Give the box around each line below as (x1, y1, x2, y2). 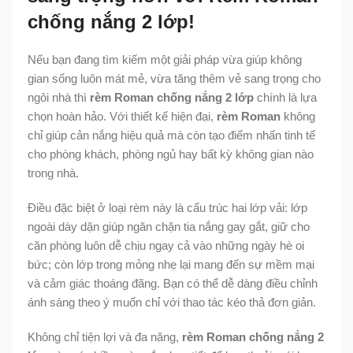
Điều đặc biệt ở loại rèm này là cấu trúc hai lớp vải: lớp (28, 201, 307, 215)
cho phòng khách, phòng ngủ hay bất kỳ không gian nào (28, 147, 314, 162)
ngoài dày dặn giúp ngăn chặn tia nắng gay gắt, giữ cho (28, 220, 310, 234)
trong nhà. (28, 166, 79, 180)
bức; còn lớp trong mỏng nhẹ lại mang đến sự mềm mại (28, 258, 314, 272)
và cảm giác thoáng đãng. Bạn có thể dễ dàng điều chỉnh (28, 277, 318, 291)
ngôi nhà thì (28, 91, 90, 105)
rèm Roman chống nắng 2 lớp (90, 91, 254, 105)
